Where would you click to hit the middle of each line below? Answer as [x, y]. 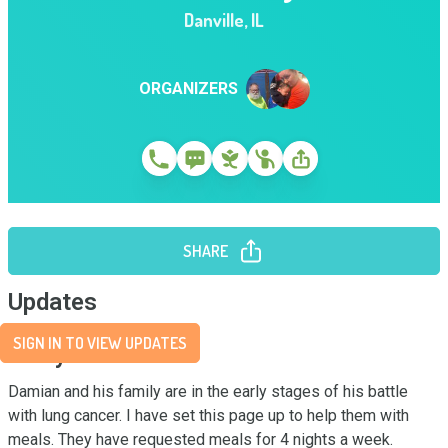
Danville [214, 20]
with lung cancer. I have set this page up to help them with [208, 415]
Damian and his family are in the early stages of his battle [208, 391]
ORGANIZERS [188, 88]
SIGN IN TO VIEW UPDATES [100, 343]
